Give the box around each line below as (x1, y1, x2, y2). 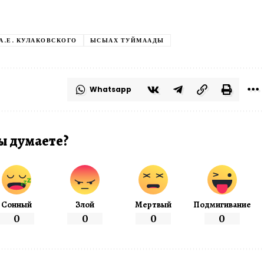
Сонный (1, 199, 32, 211)
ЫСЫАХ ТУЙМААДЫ (90, 36, 164, 45)
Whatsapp (89, 84, 131, 95)
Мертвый (135, 199, 172, 211)
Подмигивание (193, 199, 251, 211)
